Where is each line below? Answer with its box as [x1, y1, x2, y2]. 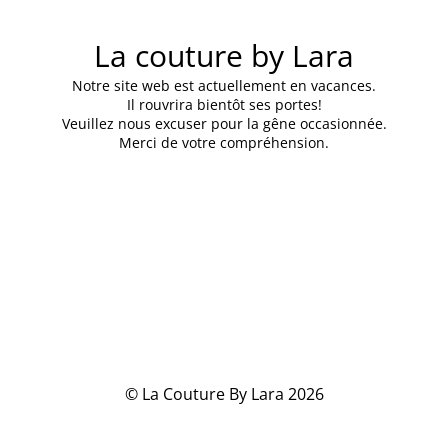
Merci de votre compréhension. [119, 132, 329, 152]
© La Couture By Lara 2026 [124, 383, 324, 405]
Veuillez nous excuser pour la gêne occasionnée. [61, 113, 387, 133]
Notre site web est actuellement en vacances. [72, 75, 376, 95]
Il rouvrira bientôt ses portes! [126, 94, 322, 114]
